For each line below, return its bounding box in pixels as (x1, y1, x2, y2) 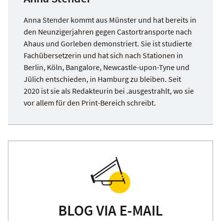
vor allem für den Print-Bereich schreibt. (24, 98, 156, 108)
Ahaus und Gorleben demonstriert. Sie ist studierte (24, 38, 192, 49)
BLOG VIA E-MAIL (58, 200, 163, 220)
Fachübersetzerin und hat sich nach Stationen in (24, 50, 183, 61)
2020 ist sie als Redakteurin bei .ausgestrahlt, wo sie (24, 86, 194, 96)
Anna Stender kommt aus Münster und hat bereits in (24, 15, 196, 25)
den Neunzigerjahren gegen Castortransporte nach (24, 27, 192, 37)
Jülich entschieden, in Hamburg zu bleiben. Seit (24, 74, 181, 84)
